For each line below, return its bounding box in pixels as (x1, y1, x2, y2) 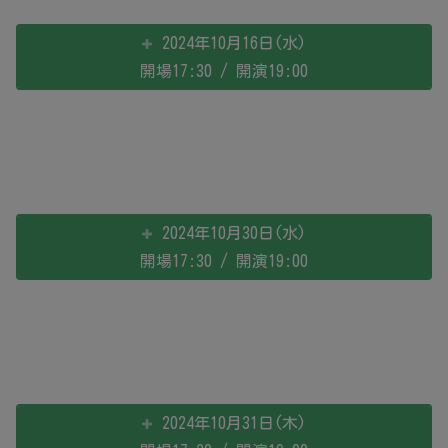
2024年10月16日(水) (162, 35, 307, 51)
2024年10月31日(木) (162, 415, 307, 431)
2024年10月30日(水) (162, 225, 307, 241)
